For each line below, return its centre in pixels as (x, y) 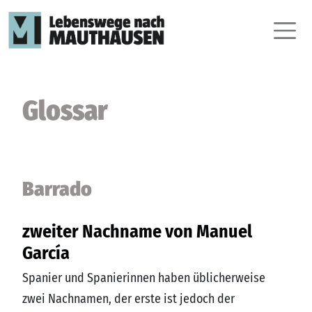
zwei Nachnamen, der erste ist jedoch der (128, 298)
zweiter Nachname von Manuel (137, 231)
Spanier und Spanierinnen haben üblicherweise (144, 278)
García (46, 253)
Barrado (57, 188)
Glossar (65, 110)
